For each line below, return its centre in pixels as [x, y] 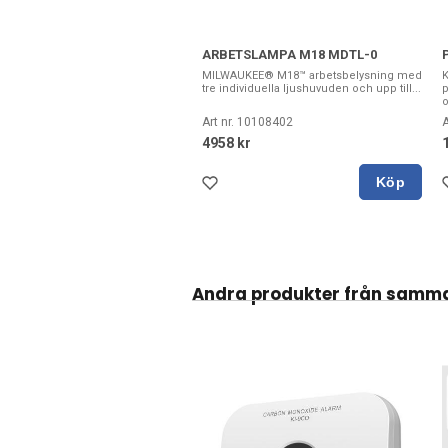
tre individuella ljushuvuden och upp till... [311, 89]
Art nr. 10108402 [247, 122]
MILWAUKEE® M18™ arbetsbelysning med [312, 76]
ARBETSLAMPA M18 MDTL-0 [289, 55]
